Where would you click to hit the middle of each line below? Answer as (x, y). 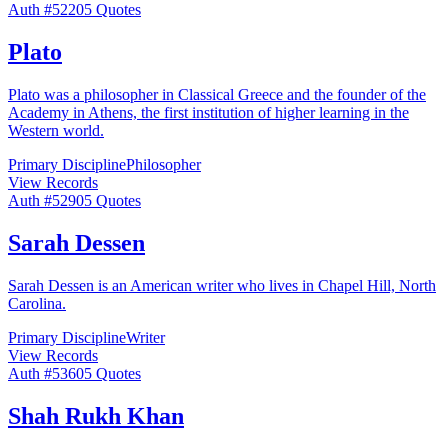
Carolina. (37, 303)
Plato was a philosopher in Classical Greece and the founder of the (217, 95)
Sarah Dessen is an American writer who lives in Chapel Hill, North (222, 285)
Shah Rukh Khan (96, 415)
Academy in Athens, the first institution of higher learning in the (208, 113)
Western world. (56, 131)
